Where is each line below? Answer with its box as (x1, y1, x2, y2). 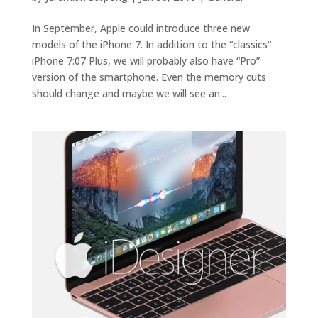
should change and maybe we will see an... (31, 87, 226, 101)
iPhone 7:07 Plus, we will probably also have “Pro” (31, 54, 260, 68)
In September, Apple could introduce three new (31, 21, 250, 35)
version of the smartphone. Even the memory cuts (31, 70, 266, 84)
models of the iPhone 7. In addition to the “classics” (31, 38, 271, 52)
